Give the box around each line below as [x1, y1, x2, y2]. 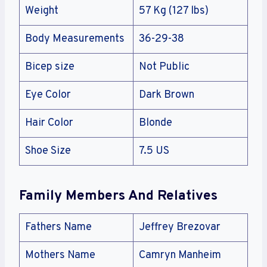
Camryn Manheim [139, 249, 221, 263]
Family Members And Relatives [19, 187, 218, 205]
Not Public [139, 60, 190, 74]
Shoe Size [25, 144, 71, 159]
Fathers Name [25, 221, 92, 235]
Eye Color [25, 88, 71, 103]
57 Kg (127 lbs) [139, 4, 209, 18]
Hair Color [25, 116, 73, 131]
